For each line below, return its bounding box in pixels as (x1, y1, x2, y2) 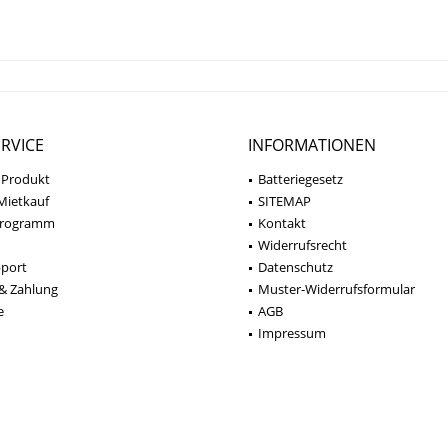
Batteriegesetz (258, 169, 343, 188)
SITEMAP (258, 191, 311, 210)
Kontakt (258, 213, 306, 232)
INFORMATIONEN (248, 133, 376, 156)
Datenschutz (258, 257, 333, 276)
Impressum (258, 323, 326, 342)
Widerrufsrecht (258, 235, 347, 254)
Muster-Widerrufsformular (258, 279, 415, 298)
